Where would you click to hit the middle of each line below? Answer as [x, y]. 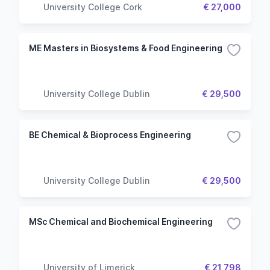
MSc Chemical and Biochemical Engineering [121, 221]
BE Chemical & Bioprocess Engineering [110, 135]
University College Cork [93, 7]
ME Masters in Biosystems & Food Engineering [126, 48]
